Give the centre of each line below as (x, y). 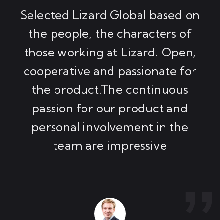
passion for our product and (110, 108)
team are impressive (110, 145)
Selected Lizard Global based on (110, 15)
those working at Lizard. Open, (110, 52)
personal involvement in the (110, 127)
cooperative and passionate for (110, 71)
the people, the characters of (110, 33)
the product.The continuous (110, 89)
